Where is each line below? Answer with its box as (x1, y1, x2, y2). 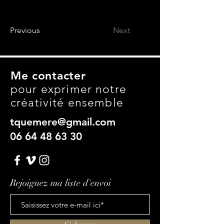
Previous (10, 25, 40, 35)
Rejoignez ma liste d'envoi (10, 177, 111, 189)
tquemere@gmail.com (10, 115, 115, 128)
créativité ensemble (10, 96, 123, 109)
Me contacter (10, 68, 86, 82)
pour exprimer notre (10, 82, 126, 96)
